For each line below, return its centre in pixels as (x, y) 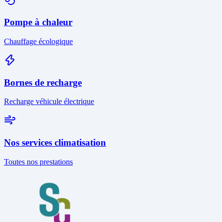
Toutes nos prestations (38, 162)
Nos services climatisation (55, 142)
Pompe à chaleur (38, 22)
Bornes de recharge (43, 82)
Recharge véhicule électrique (49, 102)
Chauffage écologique (38, 41)
